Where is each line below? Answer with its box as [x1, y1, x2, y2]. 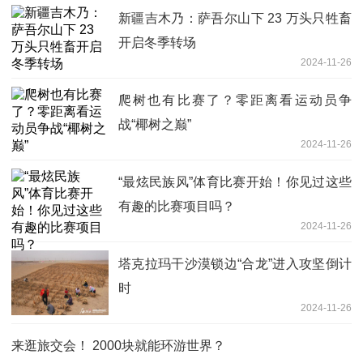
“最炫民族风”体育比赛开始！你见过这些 [118, 174, 352, 189]
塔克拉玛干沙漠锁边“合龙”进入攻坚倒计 [118, 256, 352, 271]
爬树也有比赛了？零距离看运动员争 [118, 92, 352, 107]
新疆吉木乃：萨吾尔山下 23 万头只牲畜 [118, 11, 352, 25]
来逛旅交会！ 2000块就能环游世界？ [11, 338, 225, 352]
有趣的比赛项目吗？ [118, 199, 235, 213]
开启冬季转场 [118, 35, 196, 49]
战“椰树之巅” [118, 117, 191, 131]
